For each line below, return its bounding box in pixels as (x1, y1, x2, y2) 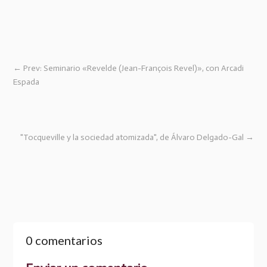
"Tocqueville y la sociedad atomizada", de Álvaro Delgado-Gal (20, 132, 244, 142)
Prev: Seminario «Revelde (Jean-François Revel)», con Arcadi (23, 63, 244, 73)
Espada (13, 77, 40, 87)
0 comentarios (25, 233, 103, 248)
